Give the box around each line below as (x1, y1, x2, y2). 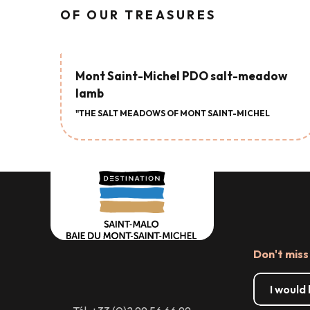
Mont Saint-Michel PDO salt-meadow (75, 69, 287, 84)
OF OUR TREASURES (60, 8, 217, 24)
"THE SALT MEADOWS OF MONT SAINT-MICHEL (75, 108, 270, 119)
